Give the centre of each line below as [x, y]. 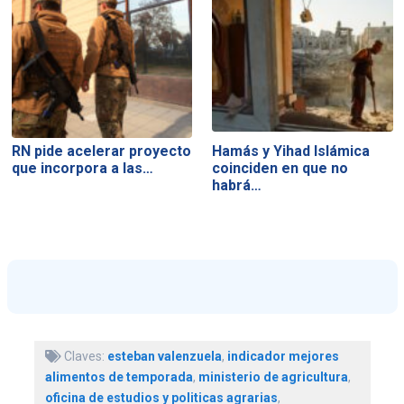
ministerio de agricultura [273, 376]
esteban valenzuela [164, 356]
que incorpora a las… [82, 169]
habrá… [237, 186]
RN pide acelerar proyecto [101, 151]
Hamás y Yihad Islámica [291, 151]
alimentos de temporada [119, 376]
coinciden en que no [280, 169]
